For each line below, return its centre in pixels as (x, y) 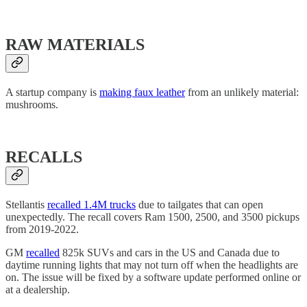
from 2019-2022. (42, 229)
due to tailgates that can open (199, 204)
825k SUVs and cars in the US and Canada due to (170, 252)
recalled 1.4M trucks (91, 204)
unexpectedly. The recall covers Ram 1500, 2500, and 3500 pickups (152, 217)
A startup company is (52, 93)
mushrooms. (32, 105)
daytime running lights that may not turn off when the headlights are (152, 265)
